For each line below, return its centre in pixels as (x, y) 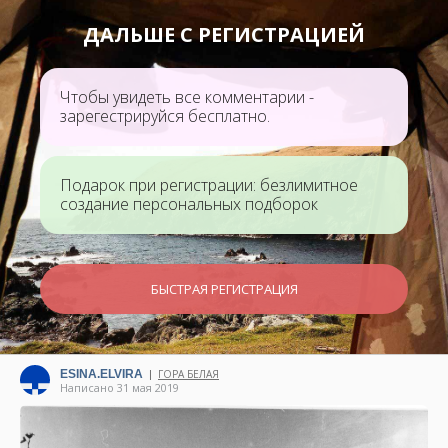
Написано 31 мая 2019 (119, 387)
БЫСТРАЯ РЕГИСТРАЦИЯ (224, 289)
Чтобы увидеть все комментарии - (187, 97)
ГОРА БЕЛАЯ (188, 374)
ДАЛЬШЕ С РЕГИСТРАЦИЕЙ (224, 34)
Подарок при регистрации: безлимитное (209, 185)
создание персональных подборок (189, 204)
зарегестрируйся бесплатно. (165, 116)
